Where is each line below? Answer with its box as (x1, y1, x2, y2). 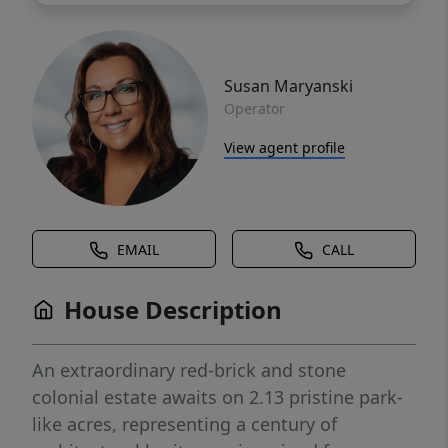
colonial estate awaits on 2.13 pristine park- (32, 385, 403, 410)
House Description (64, 293, 282, 327)
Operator (224, 98, 285, 118)
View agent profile (224, 137, 345, 157)
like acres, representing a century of (32, 412, 337, 437)
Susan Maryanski (224, 74, 353, 97)
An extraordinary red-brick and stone (32, 358, 346, 383)
